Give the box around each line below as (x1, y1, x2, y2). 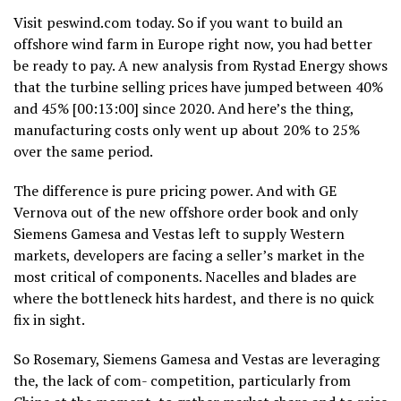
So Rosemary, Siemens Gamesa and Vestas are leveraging (13, 349, 380, 370)
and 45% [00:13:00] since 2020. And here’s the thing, (13, 98, 354, 119)
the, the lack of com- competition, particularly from (13, 371, 351, 391)
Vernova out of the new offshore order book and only (13, 202, 358, 223)
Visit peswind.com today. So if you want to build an (13, 13, 343, 33)
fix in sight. (13, 310, 85, 330)
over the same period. (13, 141, 153, 162)
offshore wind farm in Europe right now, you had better (13, 34, 372, 55)
